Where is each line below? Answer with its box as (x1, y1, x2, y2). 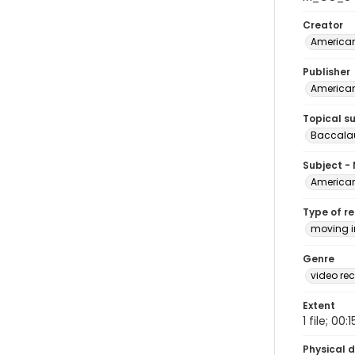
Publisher (303, 65, 350, 78)
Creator (303, 18, 343, 32)
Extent (303, 299, 335, 312)
